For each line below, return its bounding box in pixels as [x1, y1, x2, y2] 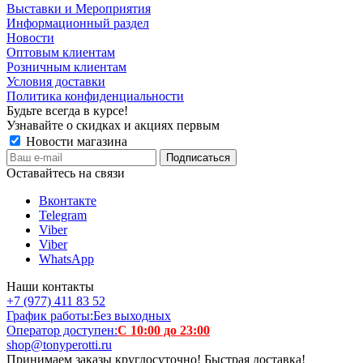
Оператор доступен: [6, 323, 117, 338]
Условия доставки [6, 75, 105, 89]
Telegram [39, 208, 87, 223]
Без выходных [93, 309, 171, 323]
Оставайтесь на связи [6, 166, 125, 181]
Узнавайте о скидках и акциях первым [6, 118, 220, 133]
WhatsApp [39, 252, 94, 267]
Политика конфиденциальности [6, 89, 184, 104]
